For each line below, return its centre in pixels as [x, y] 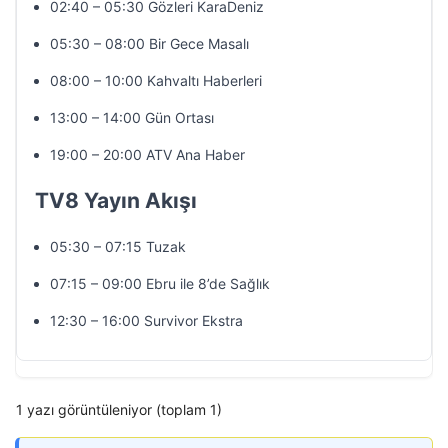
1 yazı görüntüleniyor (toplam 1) [119, 409]
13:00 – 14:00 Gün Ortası [132, 117]
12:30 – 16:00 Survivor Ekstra [146, 320]
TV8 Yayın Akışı [116, 200]
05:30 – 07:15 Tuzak [118, 246]
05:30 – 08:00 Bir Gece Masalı [149, 43]
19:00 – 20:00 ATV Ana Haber [147, 154]
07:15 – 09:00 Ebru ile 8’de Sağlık [160, 283]
